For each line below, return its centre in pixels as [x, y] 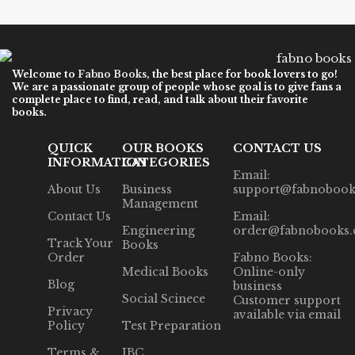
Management [160, 203]
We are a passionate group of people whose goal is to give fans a [177, 86]
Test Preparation [172, 325]
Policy [66, 325]
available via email [286, 314]
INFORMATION [97, 162]
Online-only [269, 271]
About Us [74, 189]
